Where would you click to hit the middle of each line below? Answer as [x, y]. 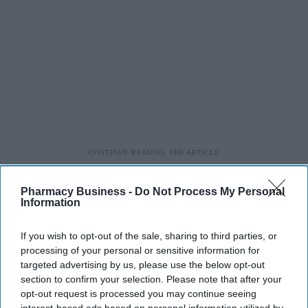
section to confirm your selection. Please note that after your [151, 279]
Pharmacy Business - [78, 191]
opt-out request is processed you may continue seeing [139, 294]
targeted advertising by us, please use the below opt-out [143, 265]
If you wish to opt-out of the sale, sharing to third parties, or [149, 236]
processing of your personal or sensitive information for [140, 250]
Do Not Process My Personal [210, 191]
